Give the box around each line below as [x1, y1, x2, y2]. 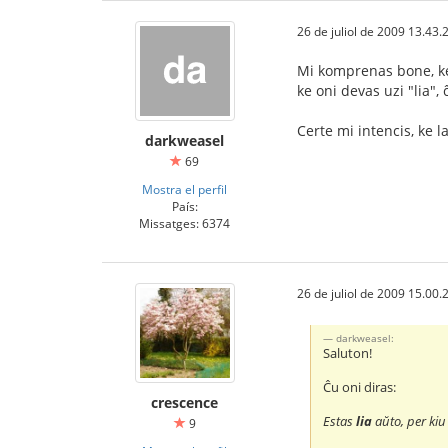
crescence [151, 392, 218, 412]
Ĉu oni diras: [323, 379, 397, 397]
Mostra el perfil [142, 180, 227, 197]
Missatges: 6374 [139, 214, 230, 231]
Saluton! [323, 345, 373, 363]
